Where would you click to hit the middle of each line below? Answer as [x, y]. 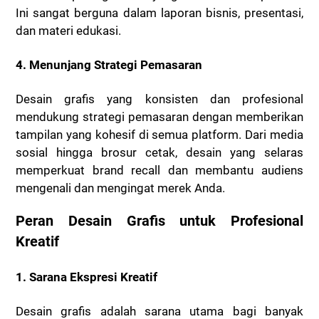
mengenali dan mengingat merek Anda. [120, 188]
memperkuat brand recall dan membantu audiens [159, 170]
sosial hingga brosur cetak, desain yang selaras [159, 152]
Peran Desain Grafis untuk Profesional [159, 221]
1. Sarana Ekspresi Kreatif [87, 277]
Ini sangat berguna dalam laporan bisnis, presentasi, [159, 13]
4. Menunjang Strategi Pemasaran [109, 64]
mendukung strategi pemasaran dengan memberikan [159, 116]
